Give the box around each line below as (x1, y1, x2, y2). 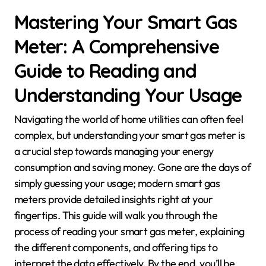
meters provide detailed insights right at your (14, 192, 213, 207)
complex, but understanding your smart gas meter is (14, 128, 245, 142)
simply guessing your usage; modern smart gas (14, 176, 220, 191)
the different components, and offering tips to (14, 240, 218, 255)
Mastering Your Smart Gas (14, 10, 237, 34)
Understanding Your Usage (14, 83, 242, 107)
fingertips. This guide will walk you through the (14, 208, 218, 223)
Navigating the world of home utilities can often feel (14, 112, 22, 126)
